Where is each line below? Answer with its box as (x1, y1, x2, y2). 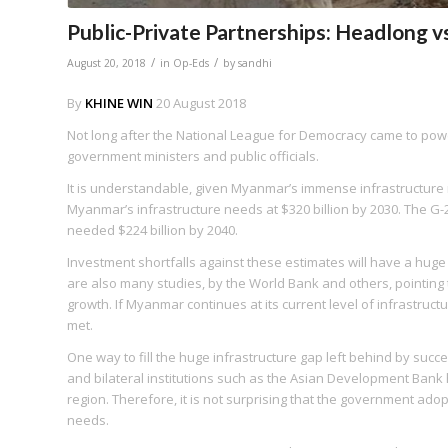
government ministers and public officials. (67, 146, 319, 165)
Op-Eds (173, 55, 209, 70)
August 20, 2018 (67, 55, 146, 70)
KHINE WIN (85, 93, 156, 112)
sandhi (238, 55, 272, 70)
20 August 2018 (156, 93, 246, 112)
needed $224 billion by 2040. (67, 220, 238, 239)
